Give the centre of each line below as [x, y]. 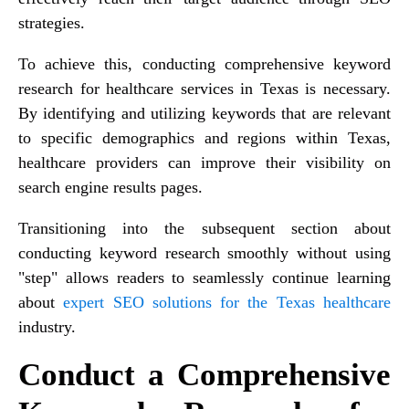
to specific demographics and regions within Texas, [204, 137]
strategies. [52, 22]
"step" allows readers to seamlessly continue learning [204, 277]
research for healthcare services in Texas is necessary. [204, 88]
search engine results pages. [110, 187]
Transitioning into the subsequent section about [204, 228]
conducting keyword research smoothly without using [204, 252]
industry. [47, 326]
